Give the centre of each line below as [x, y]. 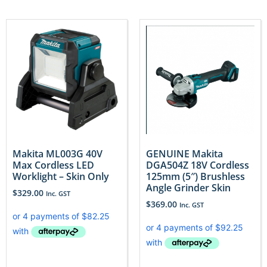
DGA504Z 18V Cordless [198, 165]
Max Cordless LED [53, 165]
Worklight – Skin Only [61, 176]
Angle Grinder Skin [188, 187]
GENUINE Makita [184, 153]
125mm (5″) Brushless [195, 176]
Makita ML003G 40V [58, 153]
